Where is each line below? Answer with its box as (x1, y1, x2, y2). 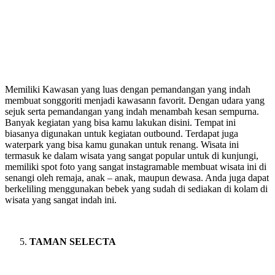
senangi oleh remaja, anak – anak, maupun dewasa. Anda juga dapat (5, 172, 269, 183)
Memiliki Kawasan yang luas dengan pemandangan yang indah (5, 83, 250, 95)
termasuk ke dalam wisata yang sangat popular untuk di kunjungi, (5, 150, 258, 161)
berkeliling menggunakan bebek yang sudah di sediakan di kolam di (5, 183, 268, 194)
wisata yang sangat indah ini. (5, 194, 117, 205)
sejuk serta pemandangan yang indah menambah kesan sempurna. (5, 106, 259, 117)
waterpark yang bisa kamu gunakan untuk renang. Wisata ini (5, 139, 239, 150)
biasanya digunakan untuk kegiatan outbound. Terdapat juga (5, 128, 238, 139)
